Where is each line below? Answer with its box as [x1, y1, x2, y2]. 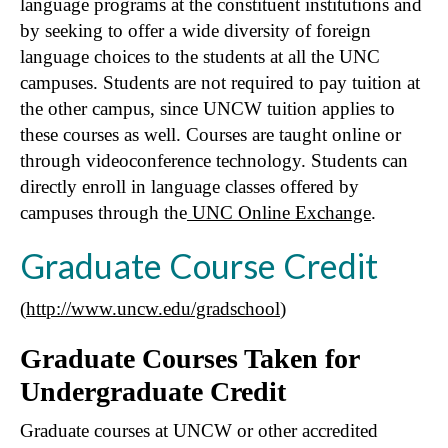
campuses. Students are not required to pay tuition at [20, 71, 420, 93]
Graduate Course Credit [20, 244, 378, 286]
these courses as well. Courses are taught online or [20, 123, 401, 145]
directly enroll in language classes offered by [20, 175, 359, 197]
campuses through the [20, 201, 187, 223]
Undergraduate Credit [20, 375, 286, 407]
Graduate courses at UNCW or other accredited [20, 419, 378, 441]
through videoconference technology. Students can [20, 149, 408, 171]
